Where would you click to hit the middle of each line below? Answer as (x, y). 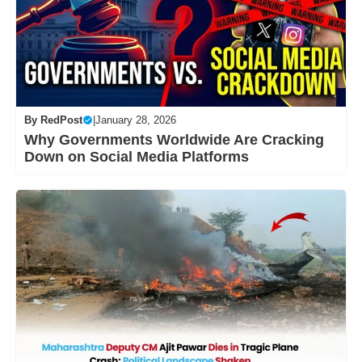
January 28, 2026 (136, 120)
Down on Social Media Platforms (137, 157)
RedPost (61, 120)
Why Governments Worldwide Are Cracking (174, 140)
